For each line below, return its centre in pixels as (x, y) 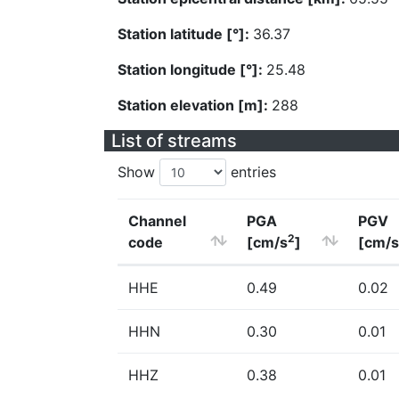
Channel (157, 221)
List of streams (174, 141)
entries (251, 172)
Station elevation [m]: (195, 105)
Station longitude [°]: (192, 69)
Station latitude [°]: (185, 34)
